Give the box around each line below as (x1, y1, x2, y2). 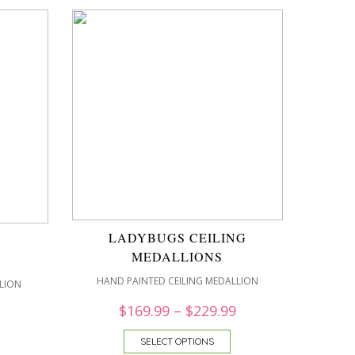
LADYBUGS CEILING (108, 229, 246, 246)
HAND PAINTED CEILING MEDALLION (96, 274, 258, 288)
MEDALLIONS (132, 248, 223, 265)
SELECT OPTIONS (140, 335, 214, 347)
